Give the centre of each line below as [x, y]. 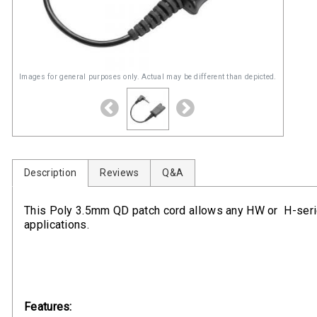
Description [51, 173]
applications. [57, 225]
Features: [48, 307]
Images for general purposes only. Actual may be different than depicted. [148, 77]
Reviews [120, 173]
